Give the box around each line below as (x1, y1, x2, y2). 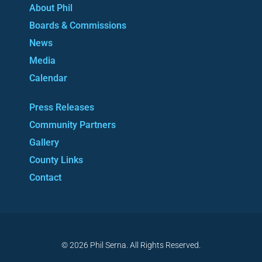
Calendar (29, 72, 67, 84)
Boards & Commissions (29, 19, 126, 31)
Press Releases (29, 101, 94, 113)
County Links (29, 154, 83, 166)
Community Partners (29, 119, 116, 130)
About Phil (29, 2, 73, 13)
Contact (29, 171, 61, 183)
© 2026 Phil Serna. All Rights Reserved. (61, 240, 201, 250)
